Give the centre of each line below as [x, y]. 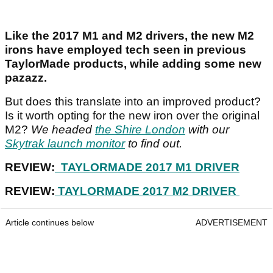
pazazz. [26, 78]
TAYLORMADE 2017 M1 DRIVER [147, 168]
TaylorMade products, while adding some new [133, 64]
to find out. [155, 144]
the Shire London [140, 130]
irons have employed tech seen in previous [126, 50]
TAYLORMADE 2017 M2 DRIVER [147, 191]
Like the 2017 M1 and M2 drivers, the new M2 [129, 36]
